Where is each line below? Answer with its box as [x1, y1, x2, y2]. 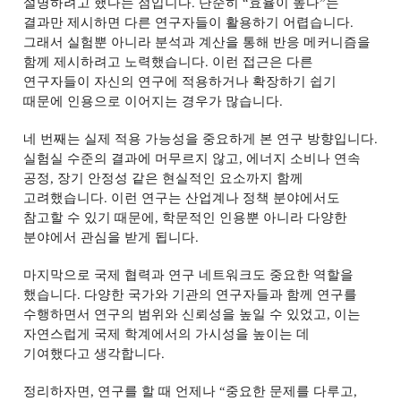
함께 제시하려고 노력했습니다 [22, 55, 205, 69]
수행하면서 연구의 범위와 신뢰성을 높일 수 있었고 [22, 307, 328, 321]
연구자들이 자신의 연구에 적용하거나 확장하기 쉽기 [22, 74, 337, 89]
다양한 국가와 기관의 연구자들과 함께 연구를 [84, 287, 358, 302]
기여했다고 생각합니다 [22, 346, 161, 361]
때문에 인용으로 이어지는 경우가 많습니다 [22, 94, 279, 108]
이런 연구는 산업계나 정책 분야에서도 [110, 191, 340, 205]
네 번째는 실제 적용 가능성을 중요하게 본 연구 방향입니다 [23, 132, 375, 146]
